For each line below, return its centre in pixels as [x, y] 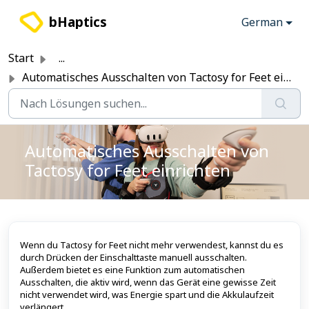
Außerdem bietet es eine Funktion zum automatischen [132, 270]
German [262, 22]
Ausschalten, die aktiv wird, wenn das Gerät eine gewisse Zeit [148, 282]
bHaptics [78, 22]
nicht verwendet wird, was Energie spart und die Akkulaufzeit [147, 295]
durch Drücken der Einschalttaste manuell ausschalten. [133, 257]
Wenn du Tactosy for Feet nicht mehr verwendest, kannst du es [152, 245]
